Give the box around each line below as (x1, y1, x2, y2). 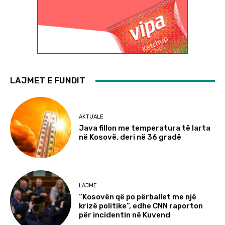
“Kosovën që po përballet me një (79, 192, 197, 202)
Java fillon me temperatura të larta (79, 123, 211, 133)
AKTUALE (79, 113, 104, 120)
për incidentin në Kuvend (79, 210, 171, 220)
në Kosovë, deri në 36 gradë (79, 132, 182, 142)
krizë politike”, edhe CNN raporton (79, 201, 203, 211)
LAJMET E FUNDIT (10, 75, 85, 86)
